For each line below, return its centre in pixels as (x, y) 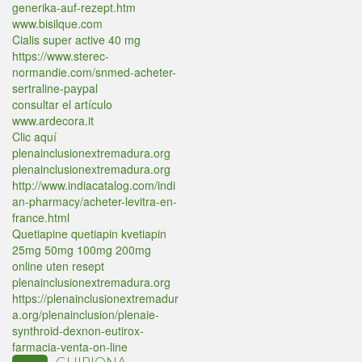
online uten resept (58, 266)
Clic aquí (34, 137)
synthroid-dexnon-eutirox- (78, 330)
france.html (41, 217)
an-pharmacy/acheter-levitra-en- (95, 201)
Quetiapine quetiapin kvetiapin (89, 234)
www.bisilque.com (57, 23)
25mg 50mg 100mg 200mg (82, 250)
